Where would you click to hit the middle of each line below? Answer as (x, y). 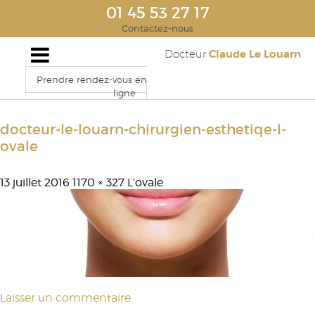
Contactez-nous (157, 28)
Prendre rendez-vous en (92, 79)
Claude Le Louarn (253, 54)
